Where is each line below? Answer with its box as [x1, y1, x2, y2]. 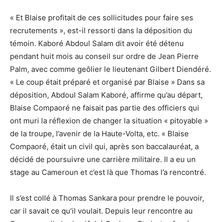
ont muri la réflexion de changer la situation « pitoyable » [10, 115, 208, 125]
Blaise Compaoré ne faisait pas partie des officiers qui [10, 103, 199, 112]
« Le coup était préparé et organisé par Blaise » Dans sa [10, 77, 205, 87]
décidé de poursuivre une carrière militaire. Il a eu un [10, 154, 196, 164]
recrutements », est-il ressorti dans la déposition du [10, 25, 192, 35]
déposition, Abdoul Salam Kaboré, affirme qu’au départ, [10, 90, 203, 100]
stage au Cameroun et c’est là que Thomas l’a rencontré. [10, 167, 206, 177]
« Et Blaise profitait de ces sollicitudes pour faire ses [10, 12, 193, 22]
